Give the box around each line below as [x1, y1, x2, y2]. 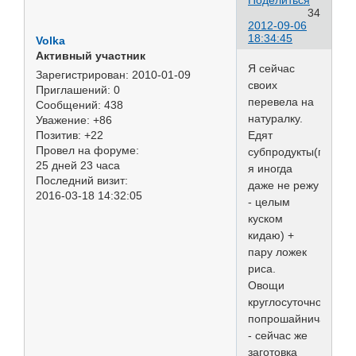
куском [248, 211, 283, 225]
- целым [248, 195, 290, 208]
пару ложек [248, 245, 307, 258]
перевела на [248, 95, 314, 108]
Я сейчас [248, 61, 295, 75]
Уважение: [36, 114, 90, 127]
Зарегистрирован [36, 68, 126, 82]
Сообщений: [36, 99, 101, 112]
